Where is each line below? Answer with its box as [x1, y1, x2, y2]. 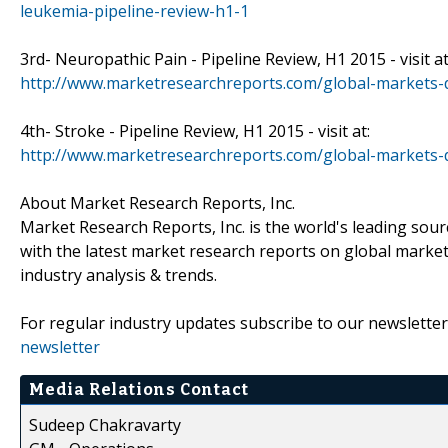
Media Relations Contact [29, 379, 249, 399]
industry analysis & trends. [20, 263, 217, 286]
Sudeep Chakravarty [29, 413, 181, 436]
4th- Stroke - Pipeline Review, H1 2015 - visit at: [20, 119, 370, 142]
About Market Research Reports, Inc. [20, 191, 295, 214]
